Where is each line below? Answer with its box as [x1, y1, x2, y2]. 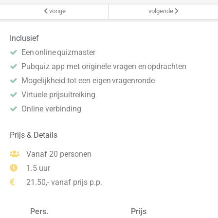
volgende [148, 7, 175, 15]
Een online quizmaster [21, 48, 96, 57]
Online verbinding [21, 104, 81, 113]
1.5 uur [24, 163, 50, 173]
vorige [47, 7, 66, 15]
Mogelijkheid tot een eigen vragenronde [21, 76, 156, 85]
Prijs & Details [10, 130, 57, 140]
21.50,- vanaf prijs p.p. [24, 178, 102, 187]
